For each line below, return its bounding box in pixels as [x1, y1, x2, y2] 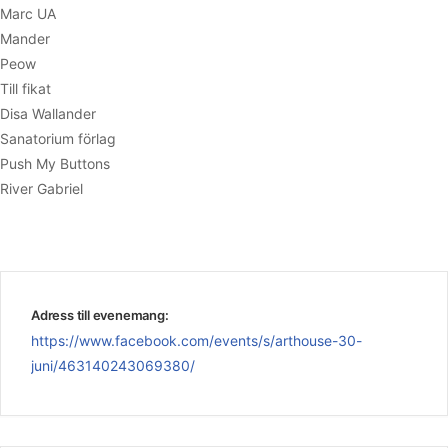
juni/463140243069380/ [31, 356, 195, 374]
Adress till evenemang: [31, 306, 169, 323]
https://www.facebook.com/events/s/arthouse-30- [31, 331, 362, 349]
